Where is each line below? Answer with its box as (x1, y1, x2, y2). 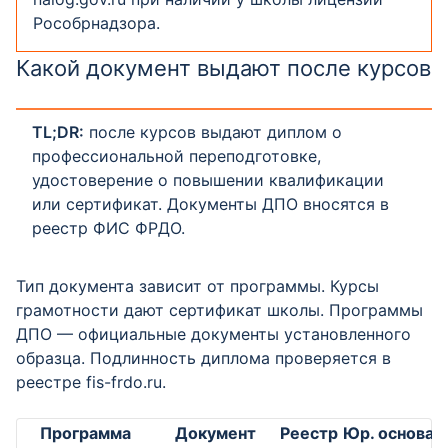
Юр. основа (343, 423, 434, 443)
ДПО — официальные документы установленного (16, 324, 411, 344)
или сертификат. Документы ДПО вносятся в (32, 194, 389, 214)
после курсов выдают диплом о (84, 122, 342, 142)
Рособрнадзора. (33, 13, 160, 33)
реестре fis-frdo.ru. (16, 372, 166, 392)
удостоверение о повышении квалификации (32, 170, 384, 190)
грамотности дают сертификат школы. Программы (16, 300, 423, 320)
